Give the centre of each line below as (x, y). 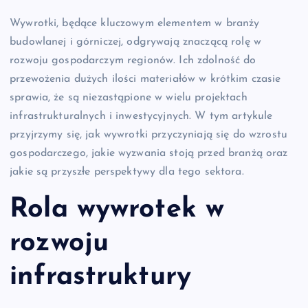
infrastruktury (101, 277)
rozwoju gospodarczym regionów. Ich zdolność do (133, 60)
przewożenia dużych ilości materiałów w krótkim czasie (145, 79)
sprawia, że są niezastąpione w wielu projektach (129, 97)
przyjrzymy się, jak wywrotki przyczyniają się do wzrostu (148, 134)
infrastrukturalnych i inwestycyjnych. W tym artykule (141, 116)
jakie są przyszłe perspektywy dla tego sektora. (127, 172)
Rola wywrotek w (117, 210)
